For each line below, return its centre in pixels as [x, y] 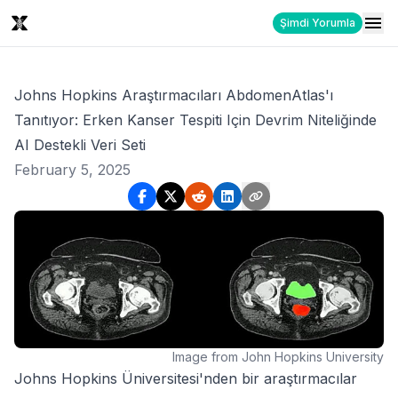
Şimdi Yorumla [318, 23]
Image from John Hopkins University [278, 356]
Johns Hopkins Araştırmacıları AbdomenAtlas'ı [174, 95]
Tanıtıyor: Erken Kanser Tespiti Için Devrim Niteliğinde [195, 120]
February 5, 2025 [72, 170]
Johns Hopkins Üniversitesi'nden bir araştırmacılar [186, 378]
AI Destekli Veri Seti [80, 145]
